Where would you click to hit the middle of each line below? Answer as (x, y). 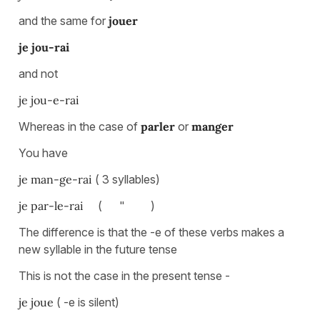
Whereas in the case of (80, 126)
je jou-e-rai (50, 100)
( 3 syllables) (129, 179)
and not (38, 73)
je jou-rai (44, 47)
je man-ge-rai (57, 179)
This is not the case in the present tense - (124, 275)
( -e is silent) (88, 302)
